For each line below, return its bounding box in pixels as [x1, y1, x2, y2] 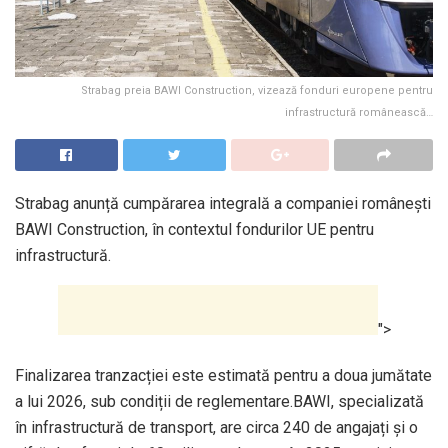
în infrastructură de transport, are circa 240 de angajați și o [15, 417, 418, 437]
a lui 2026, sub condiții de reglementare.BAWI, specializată [15, 391, 424, 411]
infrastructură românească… [285, 105, 433, 119]
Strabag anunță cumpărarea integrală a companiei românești [15, 193, 431, 213]
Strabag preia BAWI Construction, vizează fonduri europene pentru [81, 83, 433, 97]
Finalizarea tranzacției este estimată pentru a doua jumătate [15, 365, 432, 385]
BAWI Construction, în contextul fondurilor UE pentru [15, 219, 374, 239]
